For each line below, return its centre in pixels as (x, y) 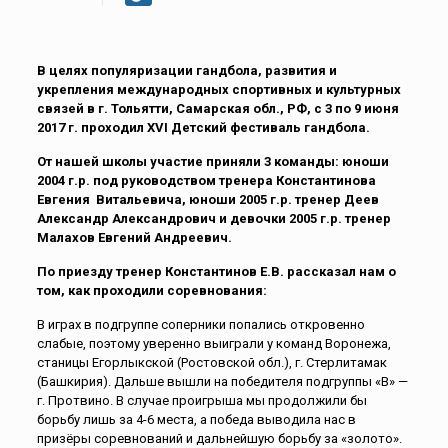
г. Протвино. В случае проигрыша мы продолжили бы (201, 401)
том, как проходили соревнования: (151, 291)
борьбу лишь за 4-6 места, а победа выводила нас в (196, 420)
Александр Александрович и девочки (162, 219)
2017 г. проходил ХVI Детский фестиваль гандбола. (203, 128)
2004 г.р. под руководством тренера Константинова (206, 181)
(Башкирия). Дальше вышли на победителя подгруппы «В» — (222, 382)
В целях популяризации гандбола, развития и (186, 71)
